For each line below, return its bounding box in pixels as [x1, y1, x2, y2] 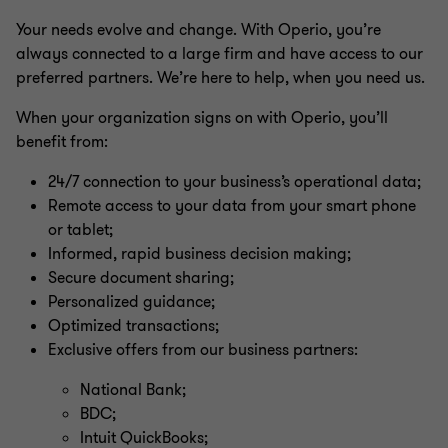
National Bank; [80, 379, 186, 401]
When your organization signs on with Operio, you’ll [16, 107, 388, 129]
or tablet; [48, 219, 113, 241]
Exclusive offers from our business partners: [48, 339, 358, 361]
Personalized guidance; [48, 291, 215, 313]
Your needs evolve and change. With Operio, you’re [16, 19, 381, 41]
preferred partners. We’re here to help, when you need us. [16, 67, 425, 89]
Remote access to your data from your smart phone [48, 195, 416, 217]
